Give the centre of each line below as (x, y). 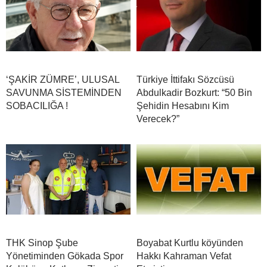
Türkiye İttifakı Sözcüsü (185, 80)
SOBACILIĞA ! (37, 106)
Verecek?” (158, 119)
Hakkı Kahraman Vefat (184, 256)
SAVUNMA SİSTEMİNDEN (64, 93)
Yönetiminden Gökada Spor (65, 256)
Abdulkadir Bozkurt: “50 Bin (194, 93)
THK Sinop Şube (42, 243)
